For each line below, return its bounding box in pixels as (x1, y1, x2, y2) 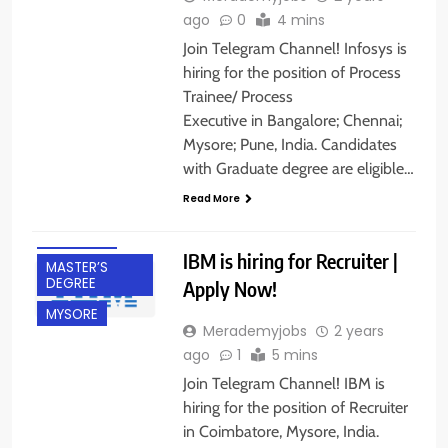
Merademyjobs (202, 320, 307, 341)
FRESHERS (46, 228, 108, 248)
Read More (182, 190, 240, 206)
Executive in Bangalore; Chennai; (182, 110, 402, 130)
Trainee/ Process (182, 86, 293, 106)
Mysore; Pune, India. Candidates (182, 134, 397, 154)
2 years (333, 320, 384, 341)
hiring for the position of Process (182, 62, 401, 82)
